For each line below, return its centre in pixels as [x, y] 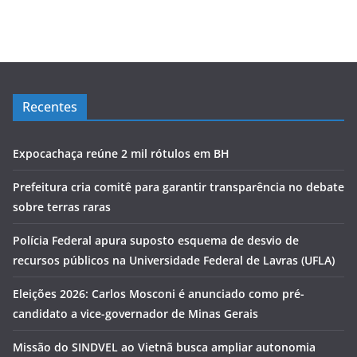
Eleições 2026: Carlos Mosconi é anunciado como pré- [159, 294]
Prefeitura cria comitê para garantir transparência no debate [178, 187]
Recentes [50, 107]
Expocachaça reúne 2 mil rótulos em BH [121, 154]
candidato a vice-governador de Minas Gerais [135, 314]
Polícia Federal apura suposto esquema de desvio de [156, 241]
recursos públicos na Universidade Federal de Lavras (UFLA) [174, 261]
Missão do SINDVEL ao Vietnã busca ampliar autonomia [164, 347]
